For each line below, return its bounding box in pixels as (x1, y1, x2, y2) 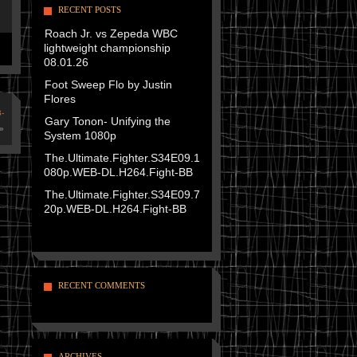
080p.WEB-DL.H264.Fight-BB (43, 166, 193, 178)
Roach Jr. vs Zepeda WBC (44, 27, 178, 40)
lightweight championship (43, 41, 171, 54)
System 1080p (43, 129, 116, 142)
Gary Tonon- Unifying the (44, 115, 171, 127)
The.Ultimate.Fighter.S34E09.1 (44, 151, 200, 164)
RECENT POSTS (57, 5, 121, 14)
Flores (43, 92, 76, 105)
